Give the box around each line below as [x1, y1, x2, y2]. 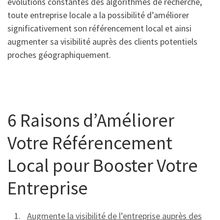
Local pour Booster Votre [7, 153, 198, 177]
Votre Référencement [7, 131, 172, 154]
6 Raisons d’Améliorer [7, 108, 174, 132]
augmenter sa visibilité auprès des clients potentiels [7, 36, 197, 48]
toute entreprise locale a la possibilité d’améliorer [7, 9, 189, 21]
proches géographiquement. [7, 49, 111, 61]
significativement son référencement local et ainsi [7, 23, 192, 34]
